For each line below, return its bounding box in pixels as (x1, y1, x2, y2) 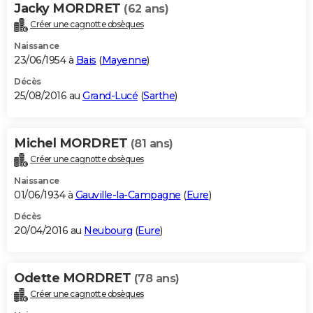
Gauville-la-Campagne (75, 188, 181, 201)
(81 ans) (130, 137, 173, 151)
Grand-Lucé (82, 89, 138, 103)
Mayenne (101, 54, 147, 67)
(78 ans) (133, 271, 180, 285)
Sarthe (143, 89, 175, 103)
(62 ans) (124, 2, 168, 16)
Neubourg (84, 224, 132, 237)
